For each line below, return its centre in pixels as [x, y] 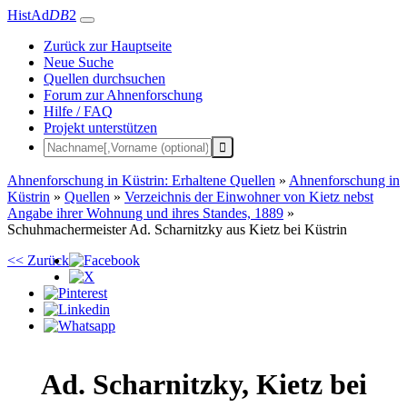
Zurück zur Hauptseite [108, 46]
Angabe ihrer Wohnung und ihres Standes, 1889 [145, 213]
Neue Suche [79, 62]
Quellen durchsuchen [104, 79]
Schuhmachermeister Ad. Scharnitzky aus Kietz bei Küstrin [177, 229]
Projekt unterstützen [100, 128]
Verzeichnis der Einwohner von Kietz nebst [249, 197]
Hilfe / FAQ [78, 111]
